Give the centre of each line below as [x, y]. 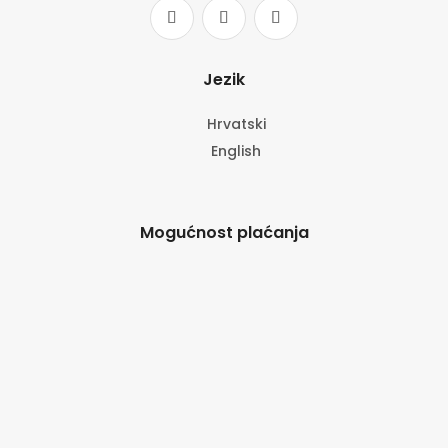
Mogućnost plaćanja [224, 233]
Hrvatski [236, 124]
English [236, 151]
